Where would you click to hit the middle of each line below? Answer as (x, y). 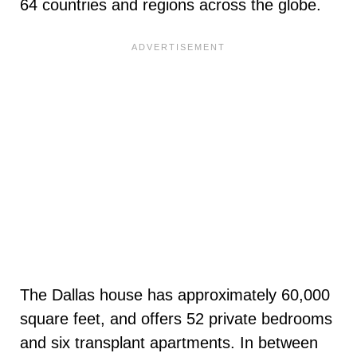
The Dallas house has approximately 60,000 (175, 295)
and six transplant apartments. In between (169, 343)
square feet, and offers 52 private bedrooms (176, 319)
